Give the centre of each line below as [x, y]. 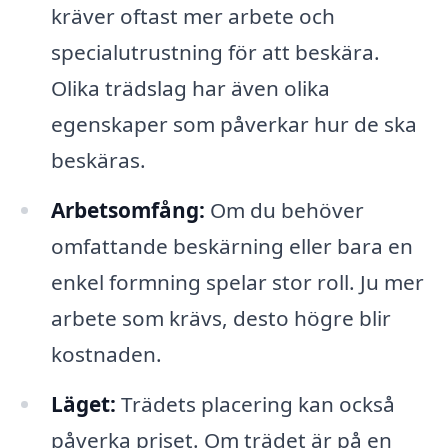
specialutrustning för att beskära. [215, 52]
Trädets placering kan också [255, 403]
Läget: [83, 403]
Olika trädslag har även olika [190, 88]
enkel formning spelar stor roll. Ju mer [237, 282]
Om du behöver [284, 210]
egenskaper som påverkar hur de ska [233, 124]
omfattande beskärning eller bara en [231, 246]
